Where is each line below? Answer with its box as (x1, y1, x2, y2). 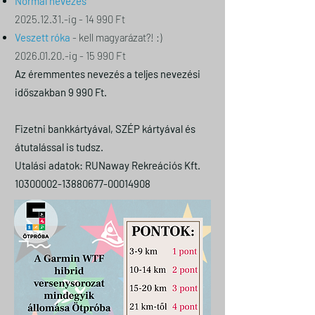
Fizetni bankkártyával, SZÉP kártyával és (15, 122, 195, 135)
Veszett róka (15, 31, 70, 44)
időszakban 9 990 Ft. (15, 86, 107, 98)
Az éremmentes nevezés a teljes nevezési (15, 67, 200, 80)
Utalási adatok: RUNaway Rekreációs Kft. (15, 159, 200, 172)
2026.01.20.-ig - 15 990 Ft (15, 49, 126, 62)
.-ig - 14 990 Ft (61, 13, 125, 25)
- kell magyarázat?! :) (70, 31, 162, 44)
